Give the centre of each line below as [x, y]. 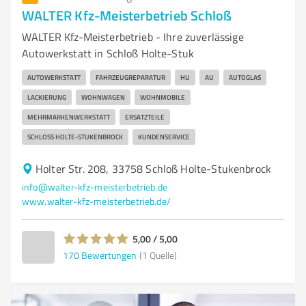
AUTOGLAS [245, 77]
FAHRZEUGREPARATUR [130, 77]
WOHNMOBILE [163, 97]
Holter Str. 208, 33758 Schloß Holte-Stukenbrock [154, 169]
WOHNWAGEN [103, 97]
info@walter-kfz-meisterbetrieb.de [95, 187]
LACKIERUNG [47, 97]
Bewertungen [109, 255]
